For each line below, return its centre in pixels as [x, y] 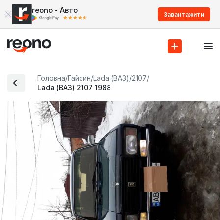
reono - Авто [55, 10]
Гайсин [80, 78]
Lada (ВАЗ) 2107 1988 [74, 87]
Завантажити [184, 14]
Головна [52, 78]
